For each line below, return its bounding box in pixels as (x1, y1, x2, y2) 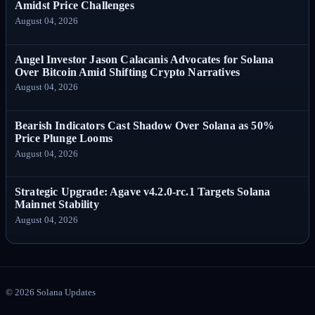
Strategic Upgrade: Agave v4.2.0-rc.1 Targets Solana (15, 186, 271, 198)
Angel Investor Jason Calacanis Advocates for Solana (15, 53, 274, 65)
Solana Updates (34, 287, 96, 297)
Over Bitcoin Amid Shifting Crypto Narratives (15, 65, 240, 78)
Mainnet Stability (15, 198, 99, 211)
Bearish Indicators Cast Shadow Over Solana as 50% (15, 120, 274, 132)
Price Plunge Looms (15, 132, 112, 145)
